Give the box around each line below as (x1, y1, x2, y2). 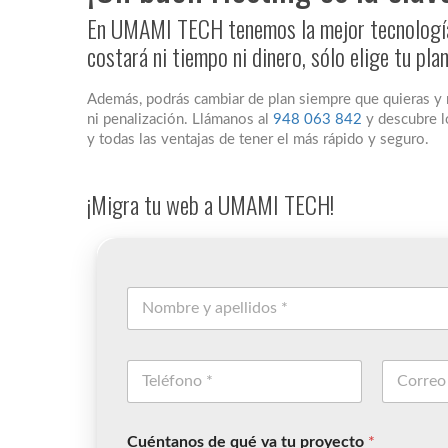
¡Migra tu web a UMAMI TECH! (87, 186, 334, 223)
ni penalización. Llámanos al (87, 112, 273, 128)
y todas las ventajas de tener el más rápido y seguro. (87, 132, 429, 148)
